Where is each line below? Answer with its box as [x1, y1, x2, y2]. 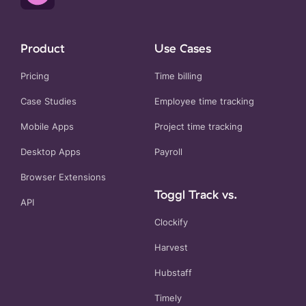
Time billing [154, 71, 202, 82]
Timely [154, 293, 182, 304]
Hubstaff [154, 268, 192, 279]
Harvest [154, 242, 188, 253]
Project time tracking [154, 122, 242, 133]
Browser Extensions [20, 172, 106, 183]
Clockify [154, 217, 188, 228]
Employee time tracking [154, 96, 254, 107]
